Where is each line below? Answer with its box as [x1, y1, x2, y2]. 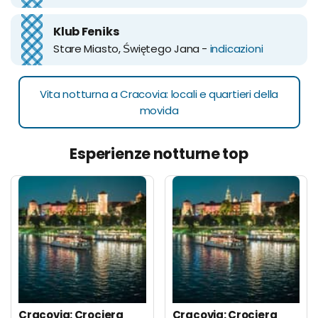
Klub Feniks [53, 23, 119, 40]
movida [139, 102, 179, 118]
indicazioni [209, 40, 263, 56]
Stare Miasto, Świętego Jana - [53, 40, 210, 56]
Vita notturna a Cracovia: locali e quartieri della [39, 86, 279, 102]
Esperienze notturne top [70, 143, 248, 164]
